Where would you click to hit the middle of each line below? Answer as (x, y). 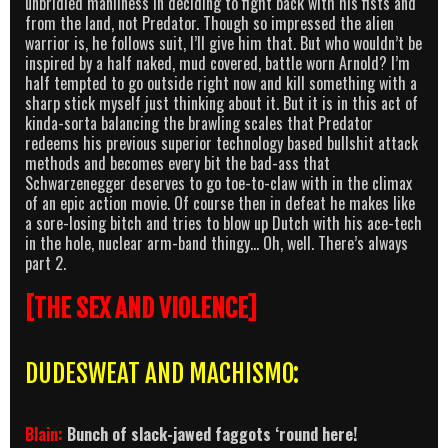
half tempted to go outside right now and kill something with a (221, 83)
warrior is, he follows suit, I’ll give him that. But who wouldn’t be (223, 43)
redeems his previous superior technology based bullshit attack (221, 143)
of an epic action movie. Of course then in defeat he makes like (220, 203)
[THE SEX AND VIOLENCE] (141, 309)
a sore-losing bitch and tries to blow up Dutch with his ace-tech (223, 223)
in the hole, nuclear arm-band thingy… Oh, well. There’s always (216, 243)
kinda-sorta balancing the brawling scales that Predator (199, 123)
